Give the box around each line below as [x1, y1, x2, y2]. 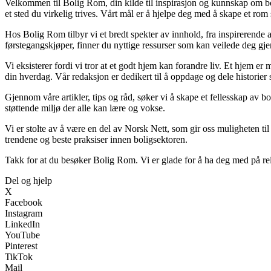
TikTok [5, 252, 33, 263]
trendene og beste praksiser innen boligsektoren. [5, 134, 188, 145]
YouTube [5, 230, 40, 241]
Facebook [5, 197, 42, 208]
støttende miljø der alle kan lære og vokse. [5, 103, 165, 114]
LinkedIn [5, 219, 40, 230]
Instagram [5, 208, 42, 219]
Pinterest [5, 241, 38, 252]
